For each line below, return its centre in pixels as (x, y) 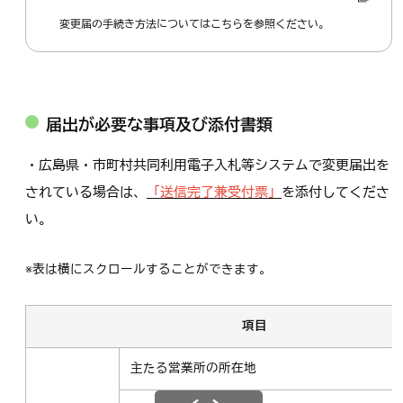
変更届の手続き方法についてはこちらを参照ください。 (188, 25)
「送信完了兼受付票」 (214, 193)
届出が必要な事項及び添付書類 (160, 125)
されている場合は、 (86, 193)
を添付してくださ (336, 193)
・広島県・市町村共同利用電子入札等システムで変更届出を (207, 166)
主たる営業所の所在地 (193, 369)
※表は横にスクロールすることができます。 (148, 270)
